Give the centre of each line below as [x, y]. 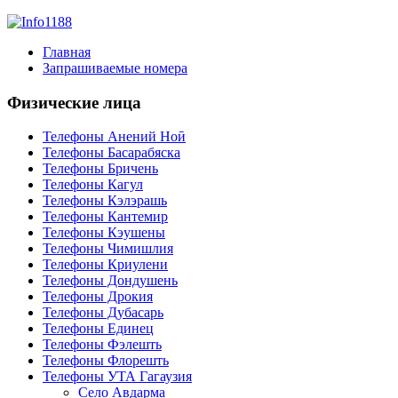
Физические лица [74, 102]
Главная [67, 52]
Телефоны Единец [98, 329]
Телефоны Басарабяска [111, 153]
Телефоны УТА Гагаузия [117, 377]
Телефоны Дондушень [110, 281]
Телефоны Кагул [93, 185]
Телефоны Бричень [100, 169]
